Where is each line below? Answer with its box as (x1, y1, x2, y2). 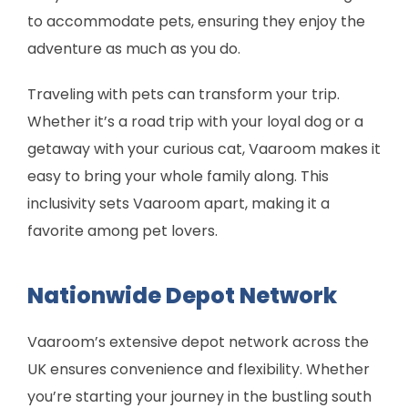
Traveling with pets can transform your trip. (27, 83, 340, 105)
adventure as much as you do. (27, 37, 240, 59)
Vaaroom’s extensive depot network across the (27, 331, 369, 352)
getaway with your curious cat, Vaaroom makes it (27, 138, 381, 159)
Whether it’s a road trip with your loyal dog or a (27, 110, 363, 132)
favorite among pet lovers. (27, 219, 218, 241)
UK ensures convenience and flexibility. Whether (27, 358, 370, 380)
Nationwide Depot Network (27, 280, 337, 311)
